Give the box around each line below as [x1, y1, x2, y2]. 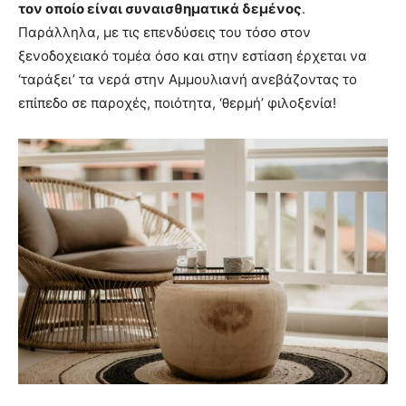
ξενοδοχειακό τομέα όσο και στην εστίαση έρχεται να [18, 46, 367, 64]
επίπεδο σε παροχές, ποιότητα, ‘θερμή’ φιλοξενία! [18, 93, 336, 111]
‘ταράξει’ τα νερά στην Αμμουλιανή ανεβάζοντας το [18, 70, 357, 88]
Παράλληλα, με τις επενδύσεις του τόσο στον [18, 23, 311, 41]
